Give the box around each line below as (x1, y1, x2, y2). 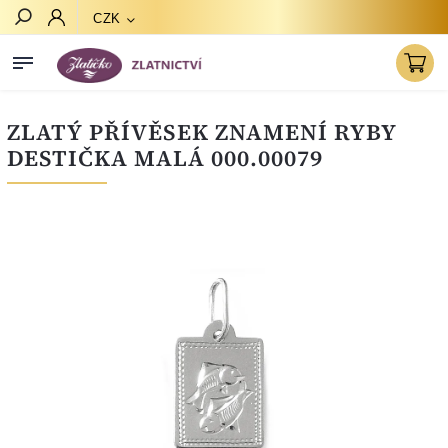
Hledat (101, 94, 151, 110)
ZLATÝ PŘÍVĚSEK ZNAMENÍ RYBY (7, 117, 397, 148)
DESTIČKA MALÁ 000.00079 (7, 143, 323, 174)
